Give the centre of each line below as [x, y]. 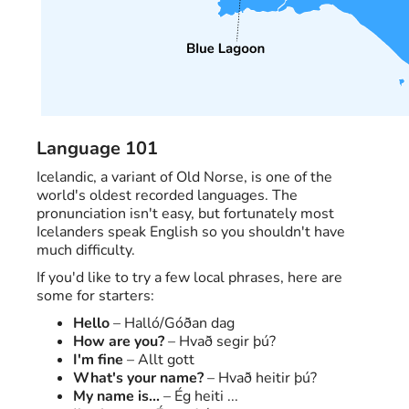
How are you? [119, 342]
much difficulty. [86, 251]
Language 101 [97, 149]
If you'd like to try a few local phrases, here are [189, 278]
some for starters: [95, 296]
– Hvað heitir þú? [260, 378]
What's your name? [138, 378]
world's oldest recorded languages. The [167, 196]
